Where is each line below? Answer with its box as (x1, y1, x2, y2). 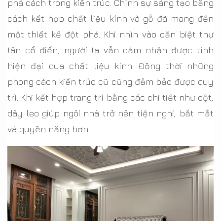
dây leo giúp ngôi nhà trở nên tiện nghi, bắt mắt (7, 108, 214, 119)
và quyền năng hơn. (7, 124, 90, 135)
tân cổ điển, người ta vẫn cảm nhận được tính (7, 45, 214, 56)
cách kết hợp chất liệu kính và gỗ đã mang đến (7, 13, 214, 24)
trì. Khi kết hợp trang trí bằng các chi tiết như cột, (7, 92, 214, 103)
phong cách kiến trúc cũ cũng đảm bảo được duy (7, 76, 214, 87)
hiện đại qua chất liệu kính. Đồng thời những (7, 61, 214, 72)
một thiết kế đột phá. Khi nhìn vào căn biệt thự (7, 29, 214, 40)
